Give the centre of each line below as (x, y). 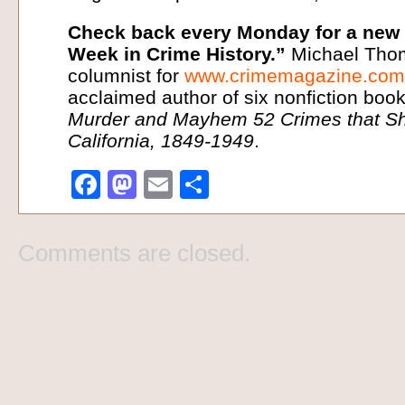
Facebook (165, 184)
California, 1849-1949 (161, 141)
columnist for (126, 76)
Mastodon (201, 184)
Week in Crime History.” (177, 54)
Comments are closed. (134, 253)
